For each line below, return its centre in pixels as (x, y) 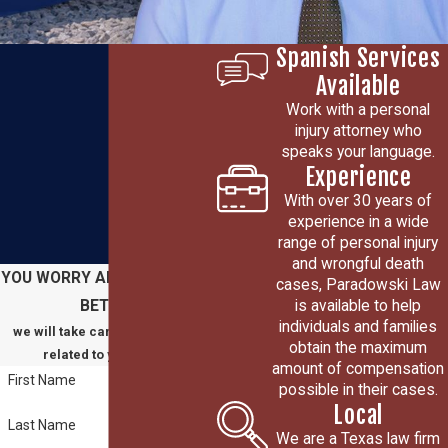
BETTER (108, 305)
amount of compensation (358, 368)
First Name (41, 379)
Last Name (41, 424)
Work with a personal (358, 109)
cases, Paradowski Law (358, 284)
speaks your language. (358, 151)
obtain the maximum (358, 347)
